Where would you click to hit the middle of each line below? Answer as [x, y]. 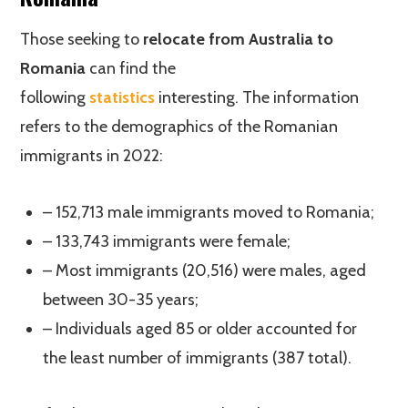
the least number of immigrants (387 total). [198, 358]
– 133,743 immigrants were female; [167, 241]
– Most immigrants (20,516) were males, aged [205, 270]
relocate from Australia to [239, 39]
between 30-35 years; [121, 300]
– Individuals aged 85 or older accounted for [200, 329]
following [55, 97]
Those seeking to [82, 39]
